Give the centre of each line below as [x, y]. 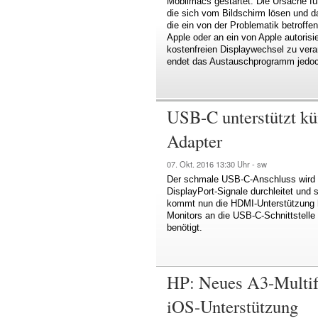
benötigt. [185, 228]
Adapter [194, 141]
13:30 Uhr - [236, 164]
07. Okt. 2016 [191, 164]
